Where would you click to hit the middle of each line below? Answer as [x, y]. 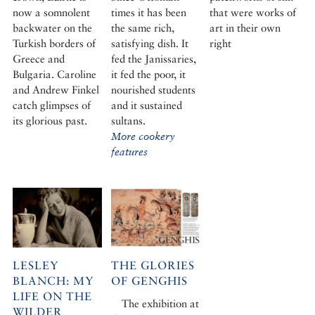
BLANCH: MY [53, 281]
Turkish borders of [54, 43]
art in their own [245, 27]
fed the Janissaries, [154, 58]
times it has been [149, 12]
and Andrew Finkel [56, 89]
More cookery [143, 136]
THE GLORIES [153, 266]
